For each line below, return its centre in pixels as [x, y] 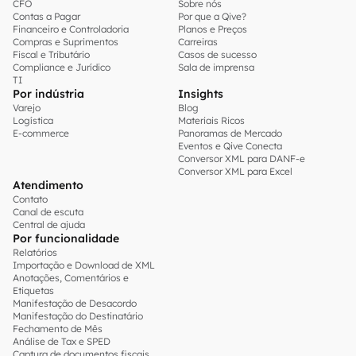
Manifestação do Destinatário [78, 316]
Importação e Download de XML [84, 265]
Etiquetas [33, 290]
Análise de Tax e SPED [62, 341]
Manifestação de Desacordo [75, 303]
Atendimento [48, 185]
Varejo [27, 108]
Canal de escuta [48, 212]
